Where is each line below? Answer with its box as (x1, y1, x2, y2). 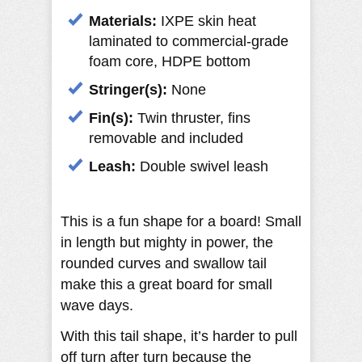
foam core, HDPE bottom (89, 53, 250, 69)
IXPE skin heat (157, 12, 256, 29)
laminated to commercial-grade (89, 32, 288, 49)
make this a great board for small (61, 276, 272, 293)
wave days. (61, 297, 133, 314)
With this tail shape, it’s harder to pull (61, 327, 297, 344)
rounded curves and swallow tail (61, 255, 267, 271)
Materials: (89, 12, 157, 29)
